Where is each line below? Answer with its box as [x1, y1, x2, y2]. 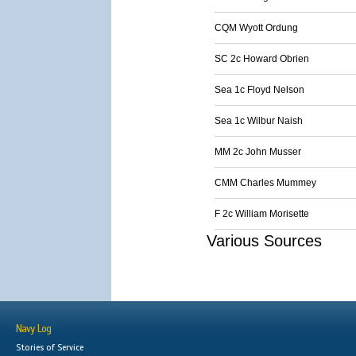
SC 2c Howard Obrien [215, 53, 309, 64]
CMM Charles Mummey [215, 177, 316, 188]
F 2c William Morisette [215, 208, 309, 219]
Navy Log [16, 323, 51, 335]
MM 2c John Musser [215, 146, 301, 157]
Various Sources [207, 232, 322, 250]
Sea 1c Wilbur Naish [215, 115, 303, 126]
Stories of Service [16, 342, 83, 353]
